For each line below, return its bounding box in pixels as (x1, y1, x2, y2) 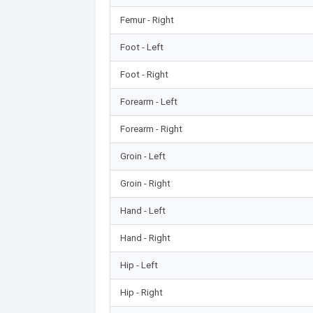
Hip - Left (119, 259, 158, 270)
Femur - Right (119, 14, 174, 25)
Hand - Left (119, 205, 166, 216)
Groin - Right (119, 177, 170, 189)
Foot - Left (119, 41, 163, 52)
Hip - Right (119, 286, 163, 298)
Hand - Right (119, 232, 170, 243)
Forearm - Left (119, 96, 177, 107)
